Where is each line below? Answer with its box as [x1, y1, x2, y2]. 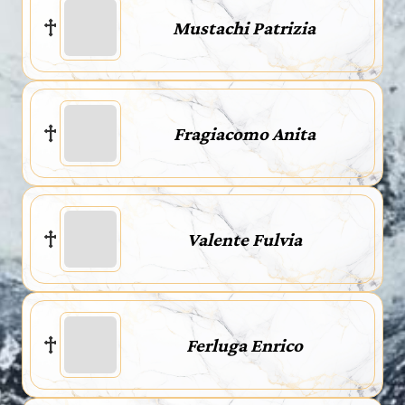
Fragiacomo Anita [173, 122, 316, 145]
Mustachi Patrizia [173, 16, 316, 39]
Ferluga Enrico [185, 334, 303, 356]
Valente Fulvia [186, 228, 302, 250]
